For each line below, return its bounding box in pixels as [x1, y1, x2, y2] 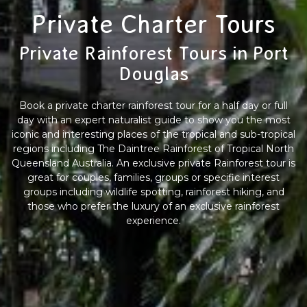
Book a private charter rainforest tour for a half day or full [19, 99, 288, 112]
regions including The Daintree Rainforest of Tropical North [13, 142, 294, 155]
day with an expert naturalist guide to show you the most [16, 113, 291, 126]
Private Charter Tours [32, 9, 275, 38]
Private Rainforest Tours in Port [19, 42, 288, 64]
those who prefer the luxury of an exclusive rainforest [27, 199, 280, 212]
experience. [126, 214, 181, 227]
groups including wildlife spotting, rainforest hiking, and [23, 185, 284, 198]
